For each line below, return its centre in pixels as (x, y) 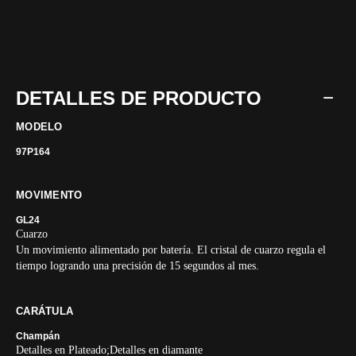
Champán (38, 336)
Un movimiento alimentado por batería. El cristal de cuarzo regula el (171, 250)
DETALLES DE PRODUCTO (139, 98)
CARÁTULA (45, 311)
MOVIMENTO (49, 195)
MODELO (39, 127)
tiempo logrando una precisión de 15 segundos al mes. (137, 266)
